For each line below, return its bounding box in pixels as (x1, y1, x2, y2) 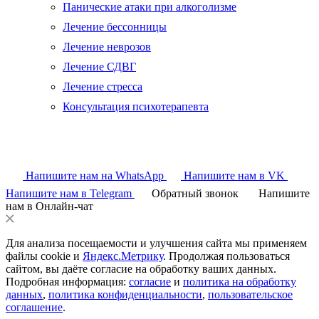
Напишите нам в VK (184, 169, 285, 182)
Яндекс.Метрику (83, 249, 163, 262)
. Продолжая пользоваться (163, 249, 290, 262)
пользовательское (208, 288, 293, 300)
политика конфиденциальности (48, 288, 202, 300)
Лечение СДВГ (63, 60, 136, 73)
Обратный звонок (152, 187, 239, 199)
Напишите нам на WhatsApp (26, 169, 164, 182)
